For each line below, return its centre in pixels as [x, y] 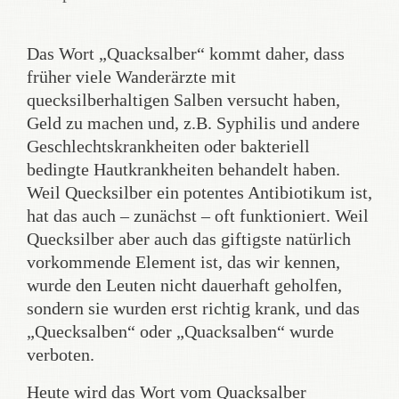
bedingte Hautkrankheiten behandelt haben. [183, 169]
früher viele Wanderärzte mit [131, 77]
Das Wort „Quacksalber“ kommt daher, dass [186, 53]
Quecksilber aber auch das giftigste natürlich [189, 239]
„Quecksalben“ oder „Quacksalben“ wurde [180, 331]
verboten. [61, 354]
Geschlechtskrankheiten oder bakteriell [168, 146]
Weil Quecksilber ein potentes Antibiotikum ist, [199, 192]
